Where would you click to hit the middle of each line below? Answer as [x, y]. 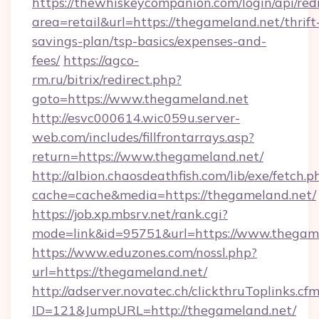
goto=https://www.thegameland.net [140, 99]
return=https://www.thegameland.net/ [148, 156]
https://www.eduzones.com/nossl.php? [145, 252]
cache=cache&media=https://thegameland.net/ [174, 195]
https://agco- [101, 60]
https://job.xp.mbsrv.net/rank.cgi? [130, 214]
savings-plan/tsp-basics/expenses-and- [149, 41]
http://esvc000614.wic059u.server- [136, 118]
